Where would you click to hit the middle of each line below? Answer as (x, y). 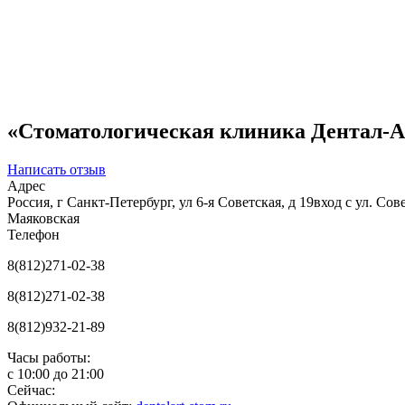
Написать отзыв (57, 169)
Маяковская (43, 218)
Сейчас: (31, 390)
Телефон (33, 234)
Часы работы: (49, 357)
